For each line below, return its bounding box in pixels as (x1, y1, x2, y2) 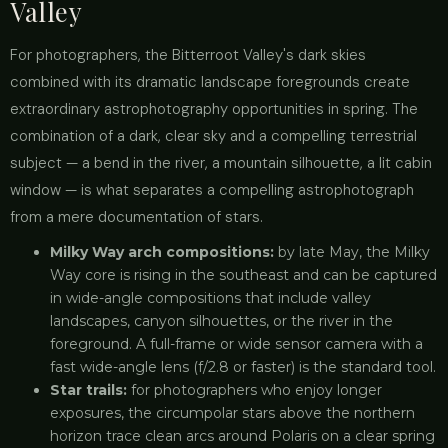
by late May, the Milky (274, 243, 430, 261)
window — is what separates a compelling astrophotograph (10, 180, 414, 200)
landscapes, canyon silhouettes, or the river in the (50, 312, 393, 330)
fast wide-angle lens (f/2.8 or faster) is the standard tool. (50, 358, 436, 376)
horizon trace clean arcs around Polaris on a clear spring (50, 427, 435, 445)
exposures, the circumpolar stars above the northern (50, 404, 415, 422)
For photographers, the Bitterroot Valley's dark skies (10, 45, 366, 65)
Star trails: (50, 381, 127, 399)
